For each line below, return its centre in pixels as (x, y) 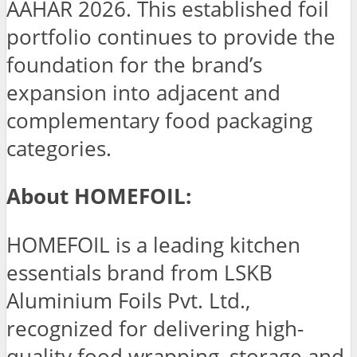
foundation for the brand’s (134, 65)
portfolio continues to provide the (171, 37)
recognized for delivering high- (155, 328)
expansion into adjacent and (143, 92)
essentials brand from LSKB (139, 273)
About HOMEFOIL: (99, 197)
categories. (59, 148)
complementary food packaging (159, 120)
